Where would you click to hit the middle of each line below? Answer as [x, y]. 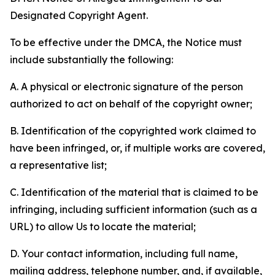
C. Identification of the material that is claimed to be [134, 192]
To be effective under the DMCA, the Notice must [126, 42]
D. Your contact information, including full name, [124, 254]
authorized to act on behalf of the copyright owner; [131, 104]
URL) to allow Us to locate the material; [103, 227]
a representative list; [58, 165]
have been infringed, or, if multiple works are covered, [137, 148]
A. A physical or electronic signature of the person [126, 87]
